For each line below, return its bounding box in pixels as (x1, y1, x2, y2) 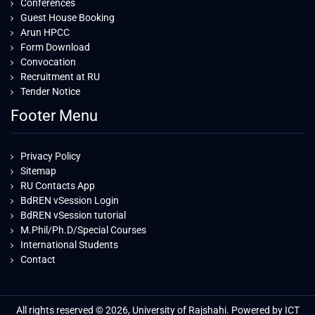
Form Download (20, 41, 90, 53)
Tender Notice (20, 86, 80, 98)
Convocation (20, 56, 76, 68)
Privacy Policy (20, 150, 81, 162)
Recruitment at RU (20, 71, 100, 83)
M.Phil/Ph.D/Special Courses (20, 224, 146, 236)
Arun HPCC (20, 27, 70, 39)
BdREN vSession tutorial (20, 210, 126, 221)
